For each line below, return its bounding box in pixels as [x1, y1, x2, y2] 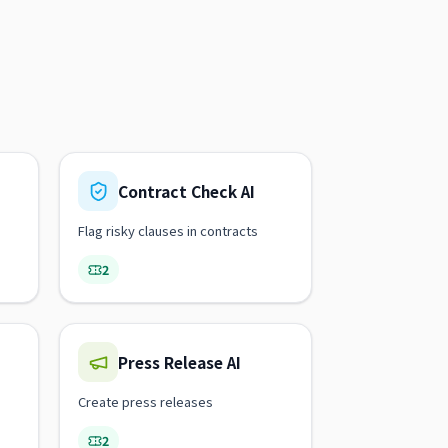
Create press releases [78, 392, 213, 411]
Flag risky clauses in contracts [78, 221, 258, 240]
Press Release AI [118, 351, 241, 373]
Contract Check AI [118, 180, 255, 202]
